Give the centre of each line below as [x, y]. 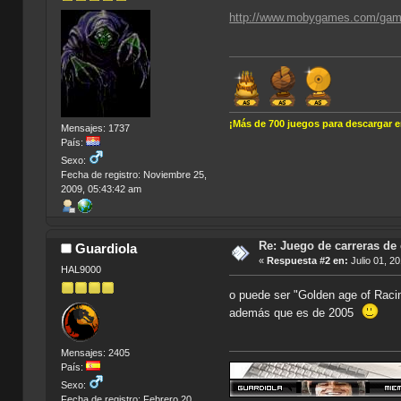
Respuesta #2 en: [307, 261]
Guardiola [107, 249]
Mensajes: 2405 [95, 353]
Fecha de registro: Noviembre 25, [133, 175]
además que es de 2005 [295, 312]
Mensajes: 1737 [95, 128]
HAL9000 [81, 269]
